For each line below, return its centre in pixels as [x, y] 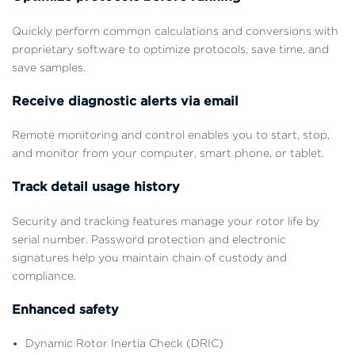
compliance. [44, 275]
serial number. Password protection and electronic [149, 239]
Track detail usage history [96, 187]
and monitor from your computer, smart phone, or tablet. [168, 153]
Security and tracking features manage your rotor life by [166, 221]
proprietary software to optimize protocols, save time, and [170, 49]
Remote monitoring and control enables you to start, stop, [171, 135]
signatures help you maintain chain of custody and [149, 257]
